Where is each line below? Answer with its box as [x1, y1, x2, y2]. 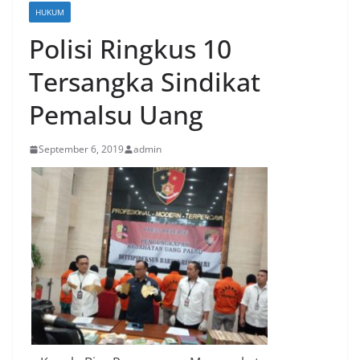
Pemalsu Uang [29, 97, 203, 133]
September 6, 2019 [39, 142, 124, 157]
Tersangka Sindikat [29, 64, 260, 100]
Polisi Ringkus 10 [29, 31, 231, 67]
